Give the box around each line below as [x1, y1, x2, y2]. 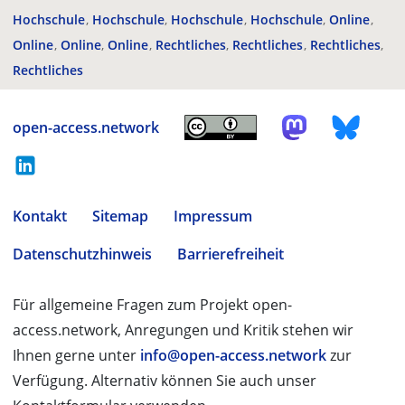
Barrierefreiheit [177, 244, 284, 264]
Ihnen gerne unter [13, 345, 140, 365]
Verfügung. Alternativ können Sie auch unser [13, 371, 316, 391]
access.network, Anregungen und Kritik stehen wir [13, 320, 353, 340]
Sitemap [92, 206, 148, 226]
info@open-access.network [140, 345, 326, 365]
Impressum [174, 206, 252, 226]
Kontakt [13, 206, 67, 226]
